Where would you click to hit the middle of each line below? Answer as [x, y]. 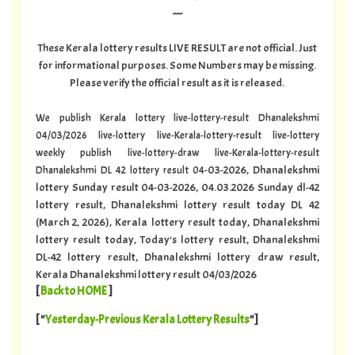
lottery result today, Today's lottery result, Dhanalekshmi [177, 239]
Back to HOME [73, 291]
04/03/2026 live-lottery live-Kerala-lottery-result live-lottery [177, 135]
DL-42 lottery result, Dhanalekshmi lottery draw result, [177, 256]
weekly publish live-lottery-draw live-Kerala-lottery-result [177, 153]
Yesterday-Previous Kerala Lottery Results [147, 319]
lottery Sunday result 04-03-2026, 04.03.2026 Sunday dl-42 [177, 187]
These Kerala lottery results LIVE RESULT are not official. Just [177, 47]
